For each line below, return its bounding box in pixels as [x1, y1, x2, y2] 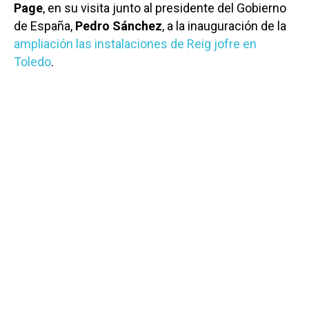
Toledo [14, 54, 51, 70]
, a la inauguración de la [162, 19, 286, 34]
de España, [14, 19, 75, 34]
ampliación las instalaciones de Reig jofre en [14, 37, 257, 52]
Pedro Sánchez [75, 19, 162, 34]
